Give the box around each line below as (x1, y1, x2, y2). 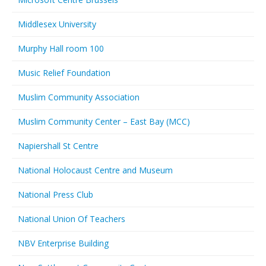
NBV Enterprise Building (18, 237, 109, 249)
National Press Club (18, 189, 93, 200)
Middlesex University (18, 18, 96, 30)
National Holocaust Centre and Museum (18, 164, 173, 176)
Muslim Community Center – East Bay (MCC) (18, 116, 190, 127)
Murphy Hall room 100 (18, 43, 104, 54)
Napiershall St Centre (18, 140, 99, 151)
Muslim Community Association (18, 91, 140, 103)
